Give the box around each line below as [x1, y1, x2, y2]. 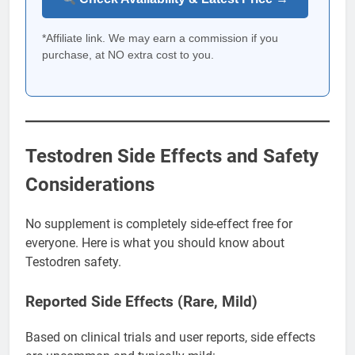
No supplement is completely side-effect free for [25, 216, 292, 232]
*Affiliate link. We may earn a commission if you [42, 32, 278, 45]
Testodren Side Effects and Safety [25, 145, 319, 168]
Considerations [25, 174, 155, 197]
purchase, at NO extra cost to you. [42, 48, 214, 62]
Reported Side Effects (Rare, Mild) [25, 293, 258, 311]
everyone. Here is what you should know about [25, 235, 284, 251]
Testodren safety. [25, 254, 121, 270]
